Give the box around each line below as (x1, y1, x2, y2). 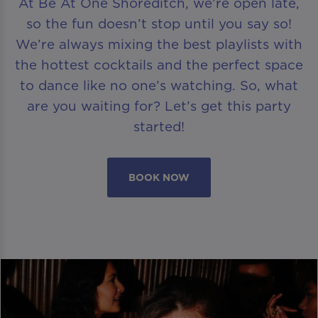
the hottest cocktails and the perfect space (15, 55, 303, 74)
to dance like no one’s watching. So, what (20, 75, 298, 94)
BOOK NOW (128, 170, 190, 185)
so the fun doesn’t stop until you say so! (26, 13, 292, 33)
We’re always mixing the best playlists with (16, 34, 302, 53)
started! (133, 116, 185, 136)
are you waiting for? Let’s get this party (27, 96, 291, 115)
